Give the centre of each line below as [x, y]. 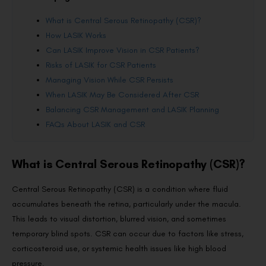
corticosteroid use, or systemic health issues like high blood [119, 249]
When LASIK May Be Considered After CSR [122, 95]
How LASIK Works [76, 36]
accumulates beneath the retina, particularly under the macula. [126, 204]
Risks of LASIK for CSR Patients [101, 65]
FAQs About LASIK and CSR [95, 125]
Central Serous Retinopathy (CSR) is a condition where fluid [120, 189]
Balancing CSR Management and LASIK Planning [132, 110]
